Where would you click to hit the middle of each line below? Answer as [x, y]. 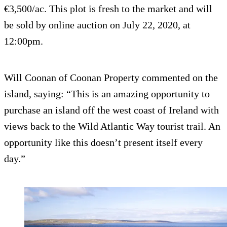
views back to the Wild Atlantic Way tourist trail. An [112, 126]
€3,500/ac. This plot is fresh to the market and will [108, 9]
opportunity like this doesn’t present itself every [103, 143]
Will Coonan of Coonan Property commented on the [111, 78]
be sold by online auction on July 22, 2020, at [97, 25]
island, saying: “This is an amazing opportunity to [107, 94]
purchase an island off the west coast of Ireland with [111, 110]
